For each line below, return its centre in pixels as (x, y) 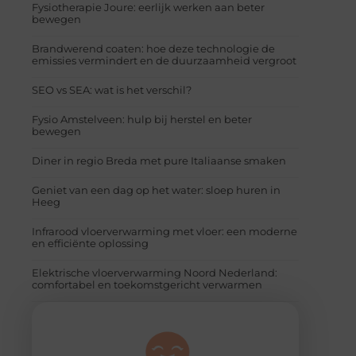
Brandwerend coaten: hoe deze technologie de (153, 48)
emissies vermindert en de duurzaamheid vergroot (164, 60)
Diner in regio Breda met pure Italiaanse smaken (159, 160)
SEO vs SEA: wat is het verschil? (112, 89)
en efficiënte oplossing (90, 243)
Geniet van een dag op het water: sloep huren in (156, 190)
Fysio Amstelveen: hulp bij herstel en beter (142, 119)
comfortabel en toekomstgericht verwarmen (147, 284)
